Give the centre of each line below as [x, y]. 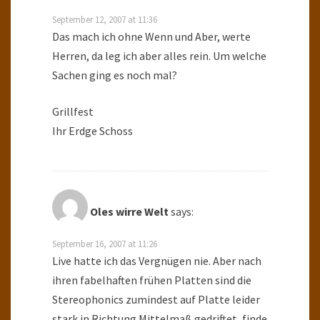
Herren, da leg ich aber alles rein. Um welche [159, 55]
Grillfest [73, 111]
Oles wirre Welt [129, 211]
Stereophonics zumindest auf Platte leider [156, 299]
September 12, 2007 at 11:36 [105, 19]
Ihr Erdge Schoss [92, 130]
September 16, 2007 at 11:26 [105, 243]
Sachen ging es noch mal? [115, 75]
